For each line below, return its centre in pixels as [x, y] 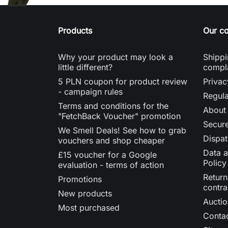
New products [85, 193]
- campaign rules [90, 91]
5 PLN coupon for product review [123, 81]
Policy [215, 163]
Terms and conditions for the [113, 106]
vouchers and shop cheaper [111, 140]
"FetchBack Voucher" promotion [119, 116]
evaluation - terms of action [111, 165]
